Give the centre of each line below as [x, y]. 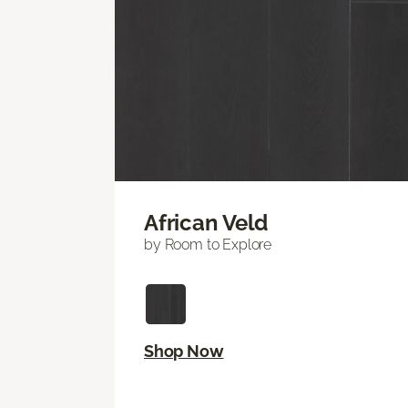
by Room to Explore [208, 245]
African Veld [206, 223]
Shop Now [184, 352]
